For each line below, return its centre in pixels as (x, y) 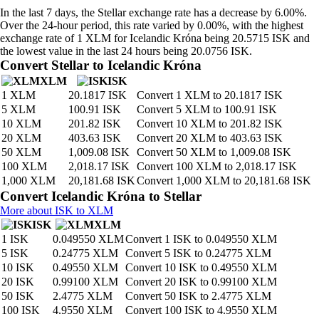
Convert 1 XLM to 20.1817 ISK (210, 95)
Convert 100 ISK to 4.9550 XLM (201, 310)
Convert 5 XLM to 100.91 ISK (207, 109)
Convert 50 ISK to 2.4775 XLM (198, 296)
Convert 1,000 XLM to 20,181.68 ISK (224, 181)
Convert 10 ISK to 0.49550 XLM (201, 267)
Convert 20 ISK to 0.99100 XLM (201, 282)
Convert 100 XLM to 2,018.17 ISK (217, 166)
